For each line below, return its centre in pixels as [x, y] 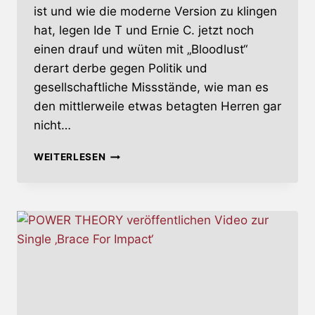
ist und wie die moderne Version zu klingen [155, 12]
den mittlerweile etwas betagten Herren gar [157, 107]
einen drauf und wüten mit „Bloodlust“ [141, 50]
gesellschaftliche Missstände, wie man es [151, 88]
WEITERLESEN [70, 157]
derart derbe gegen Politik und [121, 69]
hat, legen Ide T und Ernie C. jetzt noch [144, 31]
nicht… [52, 126]
